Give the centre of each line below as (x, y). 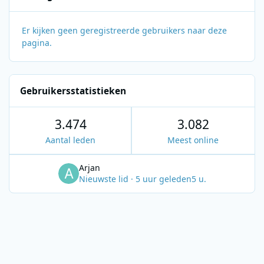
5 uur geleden (163, 179)
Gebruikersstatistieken (73, 91)
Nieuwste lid (105, 179)
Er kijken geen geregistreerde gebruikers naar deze (124, 31)
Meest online (193, 140)
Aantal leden (70, 140)
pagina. (37, 43)
